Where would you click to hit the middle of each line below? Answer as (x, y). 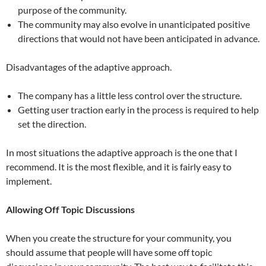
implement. (29, 181)
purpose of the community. (72, 10)
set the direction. (52, 124)
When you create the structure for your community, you (119, 238)
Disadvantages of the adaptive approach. (89, 67)
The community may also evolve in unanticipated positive (134, 24)
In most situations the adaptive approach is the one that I (122, 152)
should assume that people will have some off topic (109, 252)
